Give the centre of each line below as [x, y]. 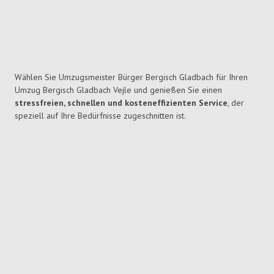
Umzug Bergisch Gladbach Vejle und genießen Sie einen [118, 90]
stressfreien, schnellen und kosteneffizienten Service [121, 103]
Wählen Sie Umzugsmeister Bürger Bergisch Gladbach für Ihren [131, 77]
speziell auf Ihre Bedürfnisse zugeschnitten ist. [100, 116]
